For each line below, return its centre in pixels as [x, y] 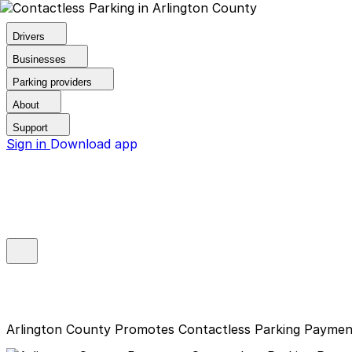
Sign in [28, 144]
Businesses [39, 59]
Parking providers [52, 82]
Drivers [29, 37]
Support [30, 128]
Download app [94, 144]
